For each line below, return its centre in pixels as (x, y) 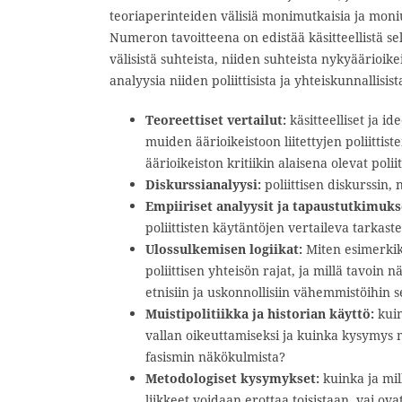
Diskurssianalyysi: (203, 184)
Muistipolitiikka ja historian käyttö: (260, 313)
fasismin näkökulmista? (215, 356)
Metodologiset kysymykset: (232, 378)
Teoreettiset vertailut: (216, 119)
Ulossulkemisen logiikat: (224, 249)
